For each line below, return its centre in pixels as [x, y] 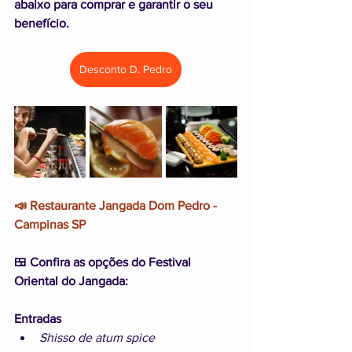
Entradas [38, 319]
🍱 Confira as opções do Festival [104, 262]
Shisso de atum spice [97, 337]
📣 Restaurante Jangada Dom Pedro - [117, 205]
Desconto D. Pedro [126, 69]
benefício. [42, 23]
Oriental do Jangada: [71, 281]
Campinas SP [50, 224]
